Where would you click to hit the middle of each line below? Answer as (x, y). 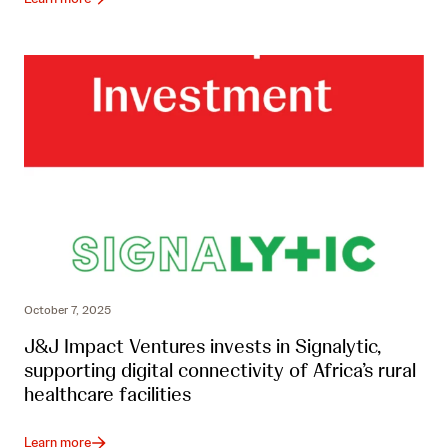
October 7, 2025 (67, 310)
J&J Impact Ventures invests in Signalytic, (202, 346)
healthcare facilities (107, 394)
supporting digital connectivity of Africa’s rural (220, 370)
